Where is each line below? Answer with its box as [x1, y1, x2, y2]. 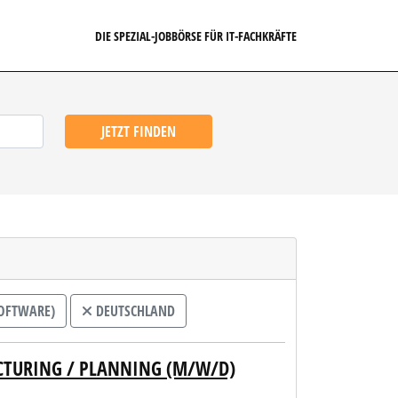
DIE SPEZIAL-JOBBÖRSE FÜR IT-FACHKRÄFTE [95, 27, 298, 44]
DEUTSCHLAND [92, 301, 175, 321]
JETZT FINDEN [101, 122, 176, 141]
